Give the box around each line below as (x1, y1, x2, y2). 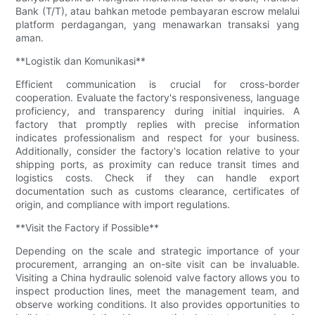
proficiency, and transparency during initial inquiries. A (15, 104, 300, 117)
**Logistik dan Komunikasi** (15, 54, 146, 67)
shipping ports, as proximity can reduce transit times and (15, 157, 300, 170)
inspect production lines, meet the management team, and (15, 284, 300, 297)
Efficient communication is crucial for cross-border (15, 77, 300, 90)
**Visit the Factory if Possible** (15, 221, 160, 233)
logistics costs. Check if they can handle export (15, 171, 300, 184)
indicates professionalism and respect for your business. (15, 131, 300, 143)
